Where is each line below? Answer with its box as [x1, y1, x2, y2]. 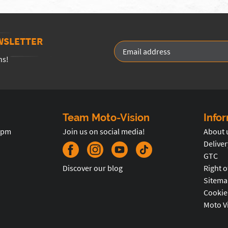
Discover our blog [63, 163, 123, 173]
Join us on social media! [63, 126, 145, 136]
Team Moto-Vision [63, 111, 150, 124]
